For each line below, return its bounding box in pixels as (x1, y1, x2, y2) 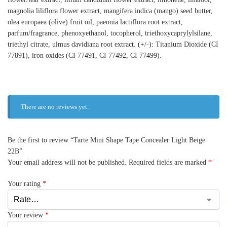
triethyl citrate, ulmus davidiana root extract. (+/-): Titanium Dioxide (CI (8, 40, 218, 48)
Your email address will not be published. (8, 159, 127, 167)
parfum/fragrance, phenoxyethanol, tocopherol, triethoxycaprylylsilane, (8, 29, 212, 37)
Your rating (8, 179, 43, 187)
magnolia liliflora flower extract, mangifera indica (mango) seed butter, (8, 7, 213, 15)
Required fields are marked (129, 159, 208, 167)
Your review (8, 211, 45, 219)
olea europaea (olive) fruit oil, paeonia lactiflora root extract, (8, 18, 183, 26)
